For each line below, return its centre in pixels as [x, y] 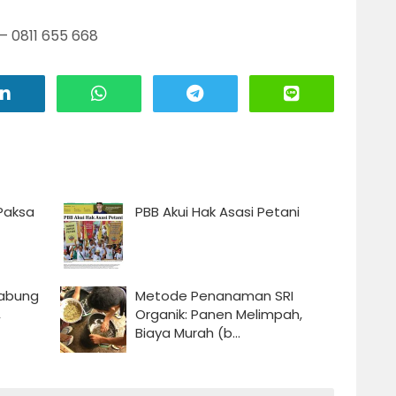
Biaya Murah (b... [187, 332]
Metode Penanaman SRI [214, 295]
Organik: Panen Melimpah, [218, 314]
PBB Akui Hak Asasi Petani [217, 211]
